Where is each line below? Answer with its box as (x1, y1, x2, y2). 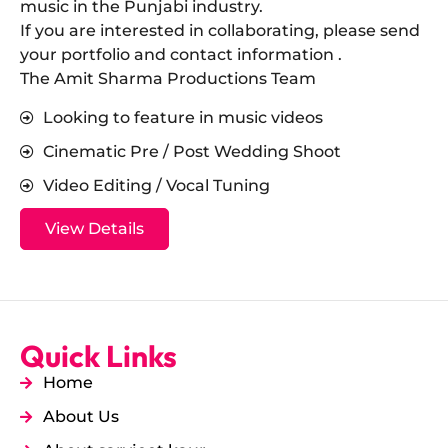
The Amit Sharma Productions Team (20, 69, 316, 89)
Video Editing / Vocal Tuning (42, 175, 270, 195)
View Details (45, 218, 144, 238)
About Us (42, 406, 119, 426)
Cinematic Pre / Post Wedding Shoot (42, 141, 341, 161)
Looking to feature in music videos (42, 107, 323, 127)
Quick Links (20, 336, 177, 375)
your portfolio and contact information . (20, 45, 342, 65)
